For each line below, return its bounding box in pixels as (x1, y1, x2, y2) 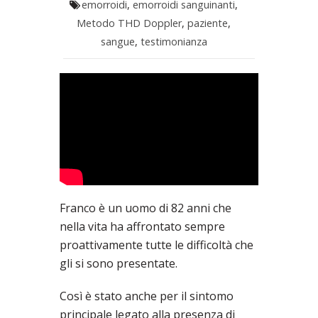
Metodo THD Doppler (77, 16, 182, 30)
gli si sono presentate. (60, 256, 177, 272)
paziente (187, 16, 229, 30)
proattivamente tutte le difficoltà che (60, 237, 253, 253)
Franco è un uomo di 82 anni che (60, 200, 231, 216)
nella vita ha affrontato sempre (60, 219, 225, 235)
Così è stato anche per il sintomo (60, 288, 234, 305)
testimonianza (140, 34, 207, 48)
